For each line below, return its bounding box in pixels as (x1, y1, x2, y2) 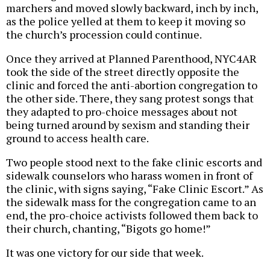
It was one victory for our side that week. (6, 245, 204, 260)
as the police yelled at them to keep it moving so (6, 14, 245, 29)
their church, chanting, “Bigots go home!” (6, 221, 211, 236)
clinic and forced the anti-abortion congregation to (6, 78, 257, 93)
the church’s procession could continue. (6, 27, 202, 42)
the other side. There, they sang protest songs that (6, 91, 254, 106)
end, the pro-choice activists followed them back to (6, 208, 258, 223)
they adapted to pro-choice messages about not (6, 104, 237, 119)
